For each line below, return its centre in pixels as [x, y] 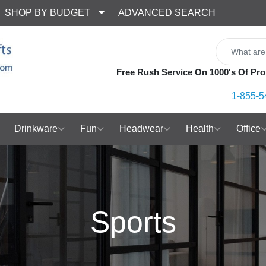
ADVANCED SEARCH [167, 13]
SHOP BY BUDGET [47, 13]
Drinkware [36, 129]
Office [248, 129]
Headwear [141, 129]
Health [200, 129]
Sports [133, 222]
